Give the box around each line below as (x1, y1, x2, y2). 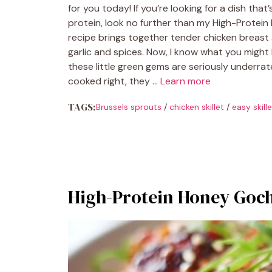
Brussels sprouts (95, 101, 161, 112)
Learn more (160, 74, 211, 87)
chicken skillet (169, 101, 224, 112)
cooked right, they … (68, 74, 160, 87)
